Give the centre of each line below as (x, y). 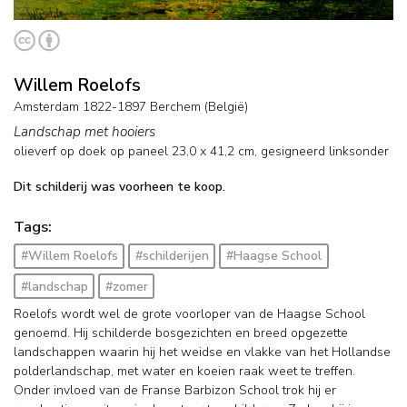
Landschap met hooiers (84, 131)
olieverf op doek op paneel (91, 151)
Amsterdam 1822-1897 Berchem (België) (131, 106)
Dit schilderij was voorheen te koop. (119, 187)
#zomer (126, 286)
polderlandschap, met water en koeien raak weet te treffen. (184, 371)
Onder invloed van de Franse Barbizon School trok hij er (175, 390)
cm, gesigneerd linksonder (312, 151)
